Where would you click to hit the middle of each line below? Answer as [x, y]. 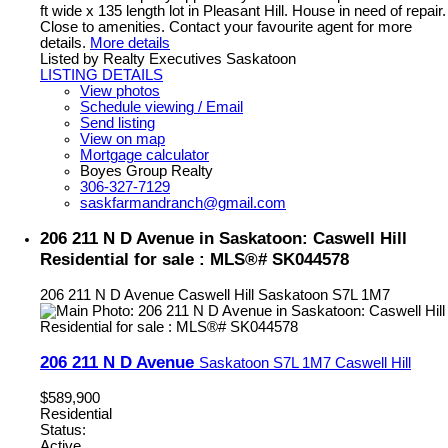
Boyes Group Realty [146, 170]
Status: [63, 430]
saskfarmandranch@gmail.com [183, 202]
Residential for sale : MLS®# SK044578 [194, 258]
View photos [120, 90]
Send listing [117, 122]
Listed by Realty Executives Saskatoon [168, 58]
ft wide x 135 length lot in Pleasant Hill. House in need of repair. [243, 10]
